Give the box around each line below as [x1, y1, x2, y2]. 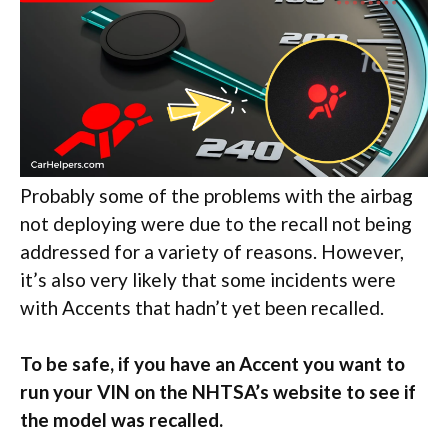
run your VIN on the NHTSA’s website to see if [20, 380, 416, 404]
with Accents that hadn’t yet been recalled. [20, 295, 384, 319]
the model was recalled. [20, 408, 223, 432]
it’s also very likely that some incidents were [20, 267, 396, 291]
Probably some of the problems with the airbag [20, 183, 413, 207]
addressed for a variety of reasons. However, [20, 239, 404, 263]
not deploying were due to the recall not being [20, 211, 412, 235]
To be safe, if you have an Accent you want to [20, 352, 405, 376]
